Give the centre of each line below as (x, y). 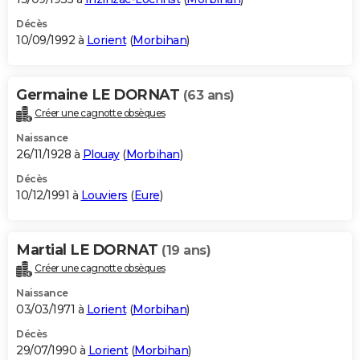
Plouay (101, 154)
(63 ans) (209, 95)
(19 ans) (186, 250)
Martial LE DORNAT (89, 250)
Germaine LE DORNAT (100, 94)
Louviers (104, 195)
